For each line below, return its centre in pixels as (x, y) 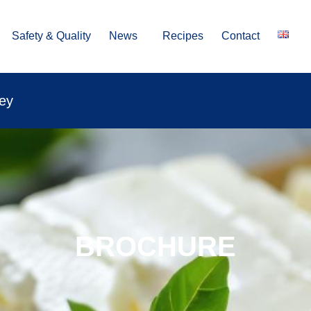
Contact (241, 36)
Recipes (183, 36)
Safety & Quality (52, 36)
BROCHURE (155, 246)
